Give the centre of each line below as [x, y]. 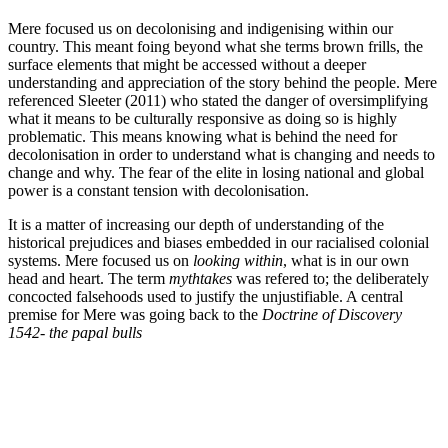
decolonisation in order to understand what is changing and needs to [221, 155]
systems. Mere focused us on [100, 261]
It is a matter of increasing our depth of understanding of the [196, 225]
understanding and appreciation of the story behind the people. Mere [222, 83]
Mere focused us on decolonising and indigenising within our [200, 29]
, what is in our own [346, 261]
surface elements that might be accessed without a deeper [187, 65]
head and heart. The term [88, 279]
